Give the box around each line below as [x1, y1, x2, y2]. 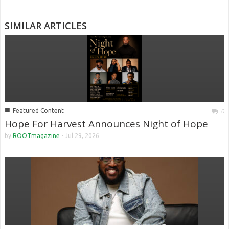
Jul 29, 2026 [65, 132, 99, 140]
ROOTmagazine [13, 132, 60, 140]
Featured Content [13, 107, 64, 114]
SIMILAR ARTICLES [5, 19, 87, 32]
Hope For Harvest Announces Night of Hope [5, 117, 208, 131]
